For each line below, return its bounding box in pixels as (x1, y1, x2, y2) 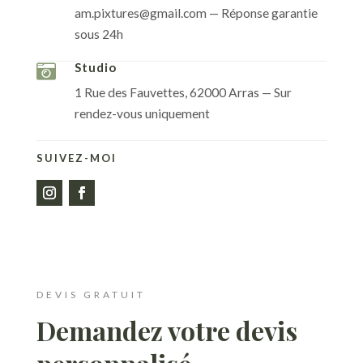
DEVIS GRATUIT (36, 288, 146, 301)
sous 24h (74, 27, 123, 41)
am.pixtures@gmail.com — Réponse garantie (74, 6, 318, 20)
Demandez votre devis (36, 313, 297, 348)
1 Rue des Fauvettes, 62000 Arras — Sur (74, 85, 292, 100)
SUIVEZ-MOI (36, 152, 117, 164)
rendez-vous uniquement (74, 106, 210, 121)
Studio (74, 60, 117, 75)
